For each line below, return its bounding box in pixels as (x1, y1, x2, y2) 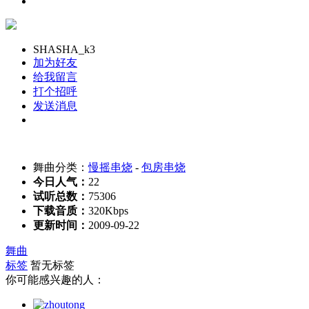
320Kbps (88, 205, 128, 217)
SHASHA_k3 (33, 43, 95, 55)
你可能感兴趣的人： (6, 274, 105, 286)
